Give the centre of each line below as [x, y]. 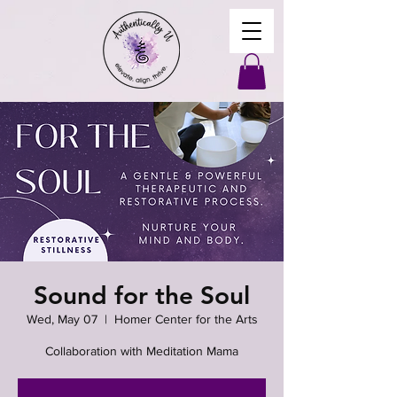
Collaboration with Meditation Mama [142, 350]
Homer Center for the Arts [186, 319]
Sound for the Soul [142, 295]
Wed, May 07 [62, 319]
